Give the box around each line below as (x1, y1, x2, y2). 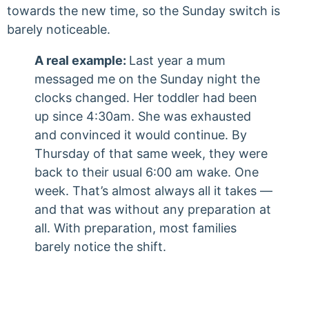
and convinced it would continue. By (34, 128, 247, 142)
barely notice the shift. (34, 239, 166, 254)
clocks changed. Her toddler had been (34, 90, 257, 105)
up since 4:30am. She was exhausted (34, 109, 251, 123)
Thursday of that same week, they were (34, 146, 268, 161)
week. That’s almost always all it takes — (34, 183, 272, 198)
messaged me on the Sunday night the (34, 72, 260, 86)
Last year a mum (129, 53, 226, 68)
